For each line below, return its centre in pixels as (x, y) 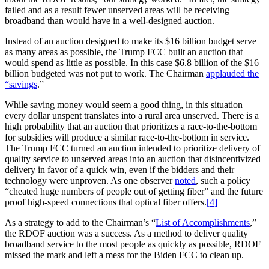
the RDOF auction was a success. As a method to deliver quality (126, 233)
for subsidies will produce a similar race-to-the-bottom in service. (127, 137)
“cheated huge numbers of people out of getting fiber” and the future (134, 191)
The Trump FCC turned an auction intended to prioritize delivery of (132, 148)
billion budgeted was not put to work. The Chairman (105, 73)
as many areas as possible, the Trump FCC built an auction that (124, 52)
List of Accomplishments (203, 222)
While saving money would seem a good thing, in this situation (124, 104)
